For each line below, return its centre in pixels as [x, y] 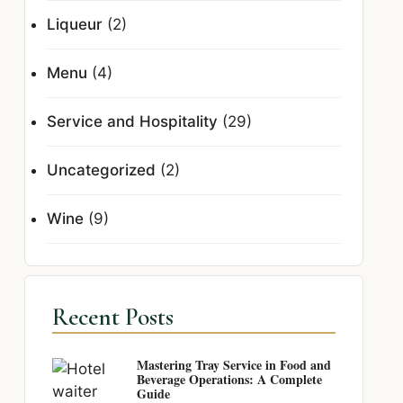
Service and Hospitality [132, 121]
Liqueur [75, 24]
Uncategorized [101, 170]
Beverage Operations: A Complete [230, 379]
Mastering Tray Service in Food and [234, 365]
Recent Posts [113, 317]
